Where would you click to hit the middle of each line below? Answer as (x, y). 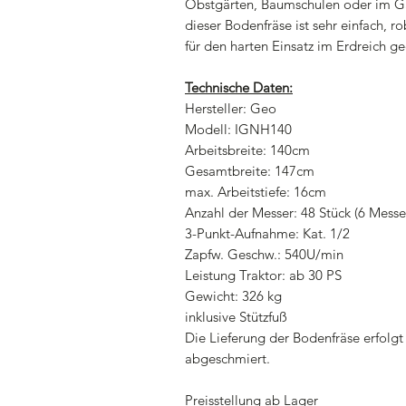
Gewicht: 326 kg (233, 296)
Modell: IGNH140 (238, 129)
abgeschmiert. (227, 358)
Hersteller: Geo (231, 108)
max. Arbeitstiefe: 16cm (256, 192)
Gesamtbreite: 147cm (250, 171)
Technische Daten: (239, 87)
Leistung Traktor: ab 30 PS (263, 275)
